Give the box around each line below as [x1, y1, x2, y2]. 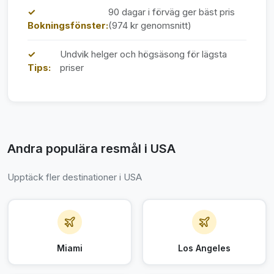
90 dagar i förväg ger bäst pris [108, 6, 235, 18]
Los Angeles [178, 243, 231, 253]
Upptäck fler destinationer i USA [7, 171, 142, 183]
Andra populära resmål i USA [7, 141, 176, 156]
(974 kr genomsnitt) [108, 20, 191, 31]
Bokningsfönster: [28, 20, 108, 31]
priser [60, 62, 84, 73]
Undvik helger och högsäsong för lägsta [60, 48, 228, 60]
